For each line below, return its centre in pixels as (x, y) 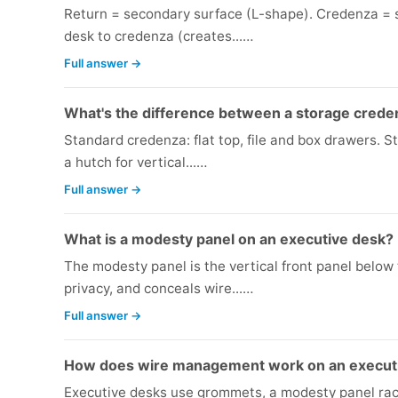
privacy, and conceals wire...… (159, 289)
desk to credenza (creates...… (159, 36)
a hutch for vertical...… (135, 163)
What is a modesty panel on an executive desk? (229, 239)
